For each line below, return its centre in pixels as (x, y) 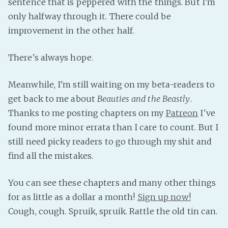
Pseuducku (212, 47)
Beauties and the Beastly (144, 99)
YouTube (204, 173)
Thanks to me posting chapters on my (87, 113)
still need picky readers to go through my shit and (110, 141)
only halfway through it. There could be (90, 16)
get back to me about (53, 99)
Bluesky (202, 141)
